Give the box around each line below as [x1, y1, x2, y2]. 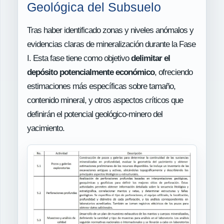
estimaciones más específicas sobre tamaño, [27, 81, 175, 91]
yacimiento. [27, 123, 64, 133]
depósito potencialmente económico [27, 67, 154, 77]
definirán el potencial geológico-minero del [27, 109, 162, 119]
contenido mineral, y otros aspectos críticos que [27, 95, 183, 105]
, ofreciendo [154, 67, 192, 77]
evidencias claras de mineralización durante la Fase [27, 39, 195, 49]
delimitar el [131, 53, 170, 63]
